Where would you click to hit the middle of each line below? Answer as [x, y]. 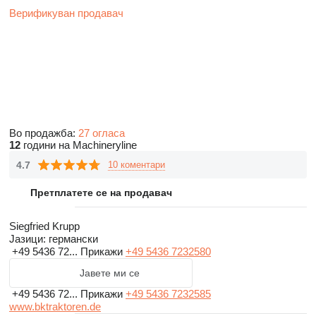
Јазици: [28, 239]
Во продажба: [44, 133]
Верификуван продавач [66, 13]
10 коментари [136, 164]
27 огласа [102, 133]
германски [72, 239]
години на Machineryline [79, 145]
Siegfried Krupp [44, 226]
